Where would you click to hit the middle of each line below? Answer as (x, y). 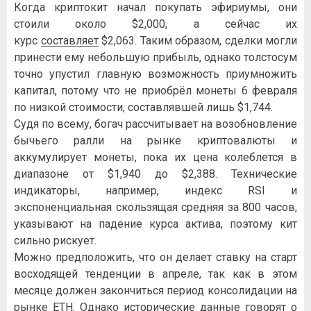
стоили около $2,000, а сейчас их (155, 24)
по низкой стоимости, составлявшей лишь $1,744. (143, 107)
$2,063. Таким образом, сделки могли (197, 40)
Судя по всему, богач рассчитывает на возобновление (155, 124)
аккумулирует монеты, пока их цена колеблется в (155, 157)
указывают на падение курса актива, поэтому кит (155, 224)
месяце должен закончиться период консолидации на (155, 290)
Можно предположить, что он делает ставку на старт (155, 257)
